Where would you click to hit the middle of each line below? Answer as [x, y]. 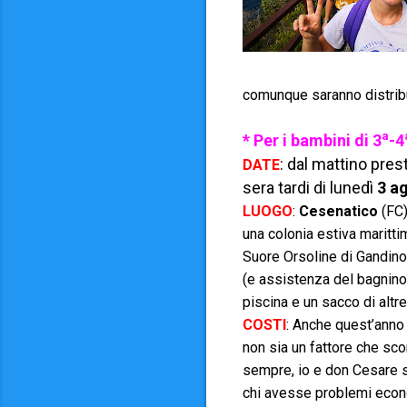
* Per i [267, 140]
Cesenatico [338, 211]
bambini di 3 [336, 140]
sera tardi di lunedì [310, 188]
